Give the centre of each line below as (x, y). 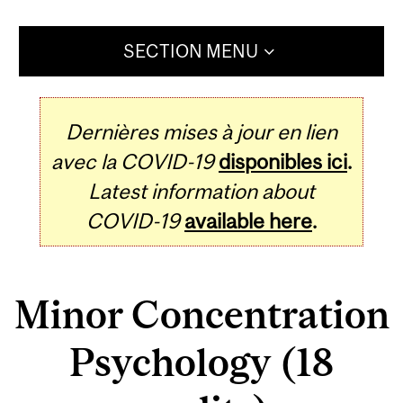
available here (248, 221)
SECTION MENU (190, 51)
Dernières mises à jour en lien (201, 132)
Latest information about (201, 192)
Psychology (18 (201, 362)
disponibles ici (283, 162)
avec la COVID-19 (133, 162)
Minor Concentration (201, 314)
